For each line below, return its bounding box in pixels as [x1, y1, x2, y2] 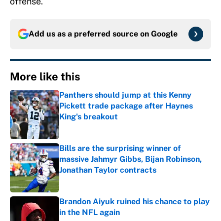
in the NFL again [59, 208, 120, 218]
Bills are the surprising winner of [59, 144, 181, 153]
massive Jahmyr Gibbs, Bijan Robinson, [59, 154, 202, 164]
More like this [10, 70, 80, 83]
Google [151, 29, 178, 39]
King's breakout [59, 112, 118, 122]
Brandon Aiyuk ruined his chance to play [59, 197, 210, 207]
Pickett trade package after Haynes [59, 101, 193, 111]
